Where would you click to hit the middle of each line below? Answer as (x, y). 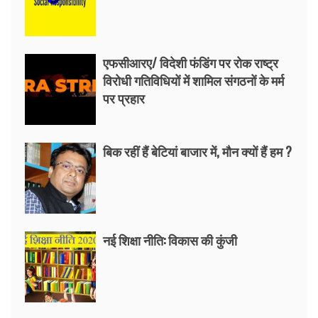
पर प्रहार (124, 98)
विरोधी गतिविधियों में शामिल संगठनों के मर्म (193, 80)
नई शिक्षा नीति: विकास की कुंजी (170, 240)
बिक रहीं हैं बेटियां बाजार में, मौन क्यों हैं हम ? (197, 151)
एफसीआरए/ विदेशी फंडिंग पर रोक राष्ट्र (191, 62)
